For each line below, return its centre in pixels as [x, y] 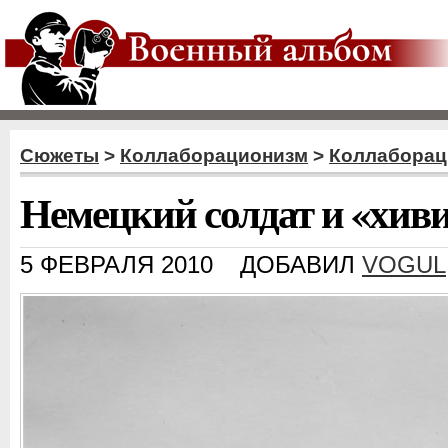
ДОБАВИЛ [301, 265]
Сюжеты [59, 155]
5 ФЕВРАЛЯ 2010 [116, 265]
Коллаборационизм [214, 155]
